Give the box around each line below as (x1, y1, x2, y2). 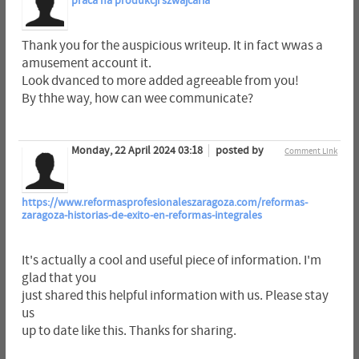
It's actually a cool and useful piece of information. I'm (21, 253, 321, 268)
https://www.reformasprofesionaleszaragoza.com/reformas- (21, 196, 308, 210)
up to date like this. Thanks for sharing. (21, 324, 236, 339)
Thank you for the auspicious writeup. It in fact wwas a (21, 38, 323, 54)
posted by (215, 144, 264, 158)
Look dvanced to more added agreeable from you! (21, 74, 299, 89)
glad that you (21, 271, 96, 286)
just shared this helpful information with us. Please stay (21, 288, 329, 304)
